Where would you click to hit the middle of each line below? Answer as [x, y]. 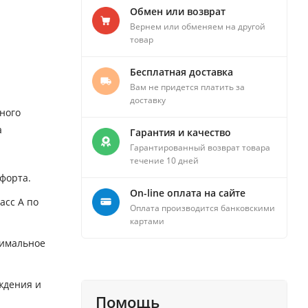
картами [147, 221]
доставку [148, 100]
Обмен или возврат [178, 12]
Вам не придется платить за [187, 87]
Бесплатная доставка [181, 72]
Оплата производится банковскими [202, 208]
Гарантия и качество [180, 133]
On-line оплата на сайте [188, 193]
